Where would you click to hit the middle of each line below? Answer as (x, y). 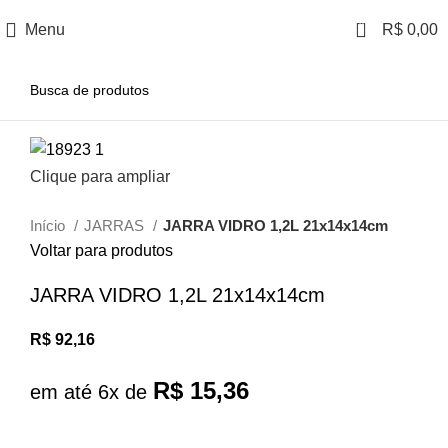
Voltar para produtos (101, 250)
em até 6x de (91, 391)
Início (49, 225)
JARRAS (116, 225)
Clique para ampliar (100, 176)
